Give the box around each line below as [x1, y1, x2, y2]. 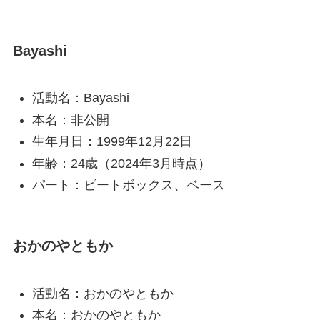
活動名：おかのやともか [31, 286, 174, 301]
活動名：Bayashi [31, 91, 129, 106]
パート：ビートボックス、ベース [31, 178, 225, 193]
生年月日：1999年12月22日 [31, 134, 192, 149]
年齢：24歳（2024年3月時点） [31, 156, 211, 171]
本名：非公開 [31, 112, 109, 127]
